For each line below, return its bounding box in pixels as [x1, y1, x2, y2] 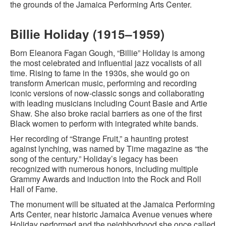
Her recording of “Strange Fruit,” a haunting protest [10, 133, 188, 144]
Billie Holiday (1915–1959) [10, 25, 164, 43]
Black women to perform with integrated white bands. [10, 118, 198, 129]
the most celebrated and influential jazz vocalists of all [10, 57, 202, 69]
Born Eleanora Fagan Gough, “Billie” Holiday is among [10, 47, 205, 59]
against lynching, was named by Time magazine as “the [10, 143, 208, 154]
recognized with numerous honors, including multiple [10, 163, 198, 175]
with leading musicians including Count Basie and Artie [10, 97, 207, 109]
